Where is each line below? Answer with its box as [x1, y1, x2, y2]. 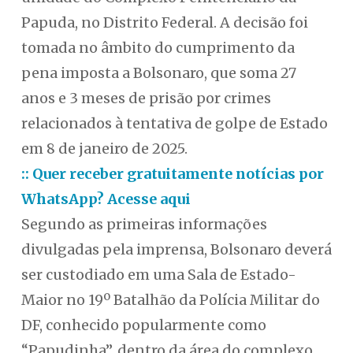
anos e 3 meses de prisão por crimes [20, 89, 271, 108]
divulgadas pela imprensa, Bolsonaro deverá [20, 240, 332, 259]
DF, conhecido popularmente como [20, 316, 266, 335]
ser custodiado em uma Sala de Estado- [20, 266, 296, 284]
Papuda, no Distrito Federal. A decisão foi [20, 13, 308, 32]
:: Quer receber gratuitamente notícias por [20, 165, 324, 184]
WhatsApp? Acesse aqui [20, 190, 191, 209]
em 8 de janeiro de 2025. [20, 139, 188, 158]
